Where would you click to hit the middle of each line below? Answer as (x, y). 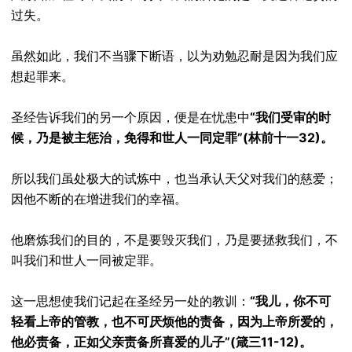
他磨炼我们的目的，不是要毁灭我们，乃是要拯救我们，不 (174, 240)
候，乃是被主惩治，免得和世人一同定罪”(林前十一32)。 (172, 137)
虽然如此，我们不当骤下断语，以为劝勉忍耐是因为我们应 (174, 56)
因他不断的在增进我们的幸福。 (99, 199)
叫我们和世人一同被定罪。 (86, 260)
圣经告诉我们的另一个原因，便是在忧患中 (130, 117)
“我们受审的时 (290, 117)
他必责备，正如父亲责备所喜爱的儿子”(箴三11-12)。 (161, 342)
